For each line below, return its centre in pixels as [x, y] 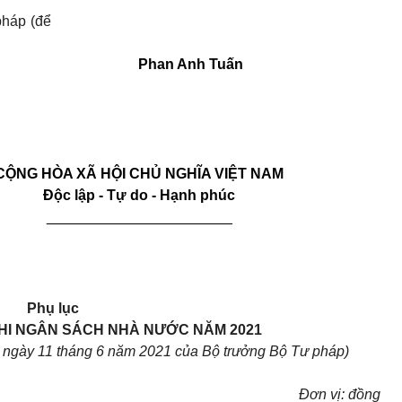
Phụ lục [53, 309]
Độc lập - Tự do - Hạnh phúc [139, 196]
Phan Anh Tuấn [191, 65]
